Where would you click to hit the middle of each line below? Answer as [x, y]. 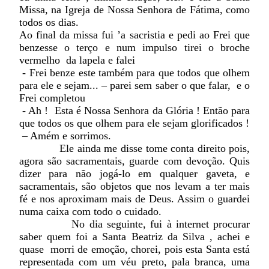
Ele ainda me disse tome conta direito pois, [134, 149]
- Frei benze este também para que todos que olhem [134, 73]
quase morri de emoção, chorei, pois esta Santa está [134, 249]
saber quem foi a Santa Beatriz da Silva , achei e [134, 237]
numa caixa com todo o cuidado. [90, 212]
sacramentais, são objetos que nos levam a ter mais [134, 186]
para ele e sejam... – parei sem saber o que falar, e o [134, 86]
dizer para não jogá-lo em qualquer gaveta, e [134, 174]
